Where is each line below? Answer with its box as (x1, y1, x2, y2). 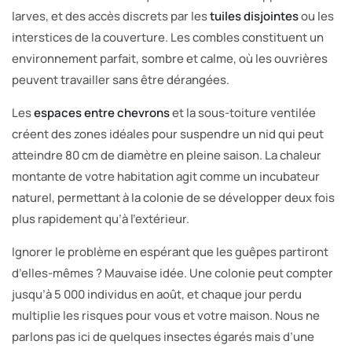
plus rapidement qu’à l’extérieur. (12, 210, 189, 227)
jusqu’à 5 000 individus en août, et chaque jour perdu (12, 285, 302, 302)
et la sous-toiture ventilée (170, 104, 316, 121)
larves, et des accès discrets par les (12, 7, 210, 24)
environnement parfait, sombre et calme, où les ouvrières (12, 49, 328, 67)
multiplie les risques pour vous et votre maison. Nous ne (12, 306, 320, 324)
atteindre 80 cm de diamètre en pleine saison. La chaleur (12, 146, 321, 163)
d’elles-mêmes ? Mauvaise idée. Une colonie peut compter (12, 264, 333, 281)
